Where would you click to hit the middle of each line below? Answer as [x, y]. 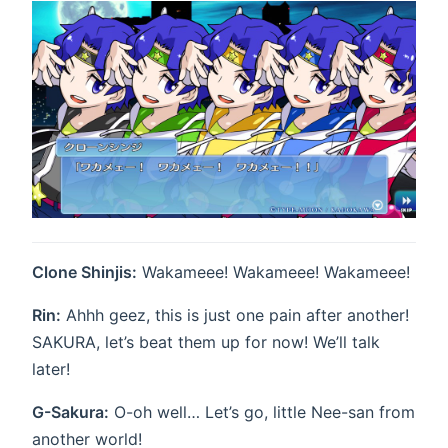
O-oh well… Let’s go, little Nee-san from [262, 412]
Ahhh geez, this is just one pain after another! [235, 315]
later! [51, 369]
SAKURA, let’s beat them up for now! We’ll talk [206, 342]
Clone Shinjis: [84, 272]
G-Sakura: [70, 412]
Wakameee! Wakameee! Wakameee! [273, 272]
